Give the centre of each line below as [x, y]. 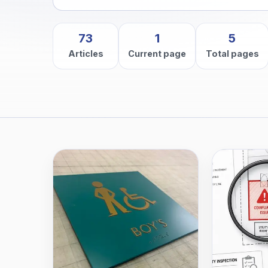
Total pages [232, 54]
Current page [157, 54]
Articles [86, 54]
